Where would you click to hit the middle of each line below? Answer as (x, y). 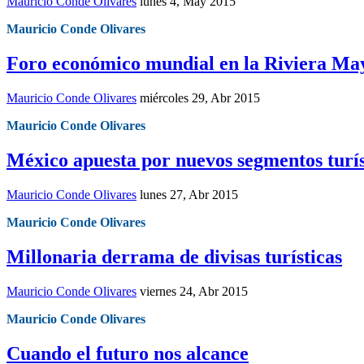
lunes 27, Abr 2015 (189, 194)
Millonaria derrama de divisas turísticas (174, 256)
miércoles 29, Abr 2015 (200, 98)
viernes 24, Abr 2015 (194, 291)
